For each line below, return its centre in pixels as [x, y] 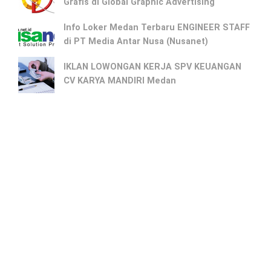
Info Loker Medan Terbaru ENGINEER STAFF [157, 27]
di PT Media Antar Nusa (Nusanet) [136, 41]
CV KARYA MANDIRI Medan [120, 80]
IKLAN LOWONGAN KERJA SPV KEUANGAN [152, 67]
